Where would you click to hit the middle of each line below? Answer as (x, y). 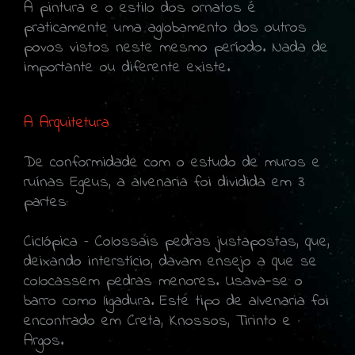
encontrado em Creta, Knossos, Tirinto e (157, 321)
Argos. (44, 341)
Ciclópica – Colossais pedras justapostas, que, (177, 242)
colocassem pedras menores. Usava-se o (163, 281)
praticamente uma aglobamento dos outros (165, 28)
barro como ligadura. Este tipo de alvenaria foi (176, 301)
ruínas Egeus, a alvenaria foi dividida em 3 (164, 182)
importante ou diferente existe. (127, 67)
